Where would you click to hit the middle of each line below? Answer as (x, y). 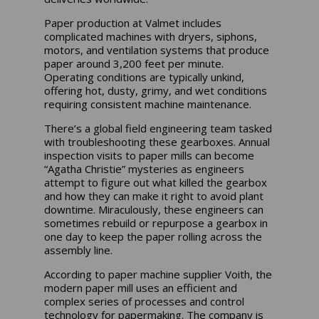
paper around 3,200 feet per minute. (134, 64)
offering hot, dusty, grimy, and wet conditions (156, 91)
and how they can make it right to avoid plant (154, 196)
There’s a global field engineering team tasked (158, 129)
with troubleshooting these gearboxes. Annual (157, 142)
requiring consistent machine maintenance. (148, 104)
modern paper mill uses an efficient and (141, 288)
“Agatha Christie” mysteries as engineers (145, 169)
